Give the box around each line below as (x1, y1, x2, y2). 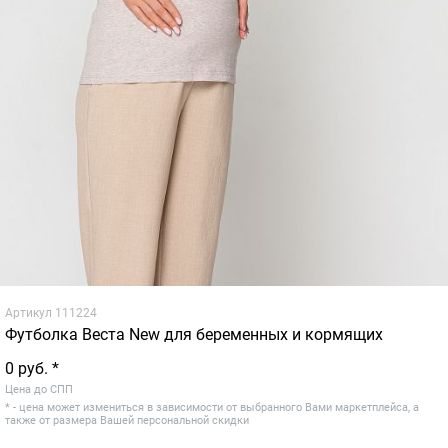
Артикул (5, 306, 52, 321)
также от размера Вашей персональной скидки (5, 414, 249, 428)
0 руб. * (5, 359, 59, 379)
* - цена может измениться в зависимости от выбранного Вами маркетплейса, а (5, 401, 419, 415)
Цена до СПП (5, 383, 73, 397)
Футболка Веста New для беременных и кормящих (5, 325, 383, 345)
